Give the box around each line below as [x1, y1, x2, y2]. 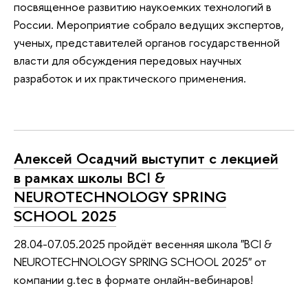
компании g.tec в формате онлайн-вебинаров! [14, 271, 253, 287]
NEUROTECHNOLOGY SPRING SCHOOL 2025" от [14, 253, 267, 269]
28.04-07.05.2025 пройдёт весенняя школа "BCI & [14, 235, 272, 252]
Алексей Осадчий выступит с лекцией [14, 147, 278, 168]
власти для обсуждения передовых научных [14, 52, 241, 68]
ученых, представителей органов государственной [14, 34, 280, 50]
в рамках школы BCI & [14, 166, 165, 188]
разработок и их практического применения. [14, 69, 249, 86]
